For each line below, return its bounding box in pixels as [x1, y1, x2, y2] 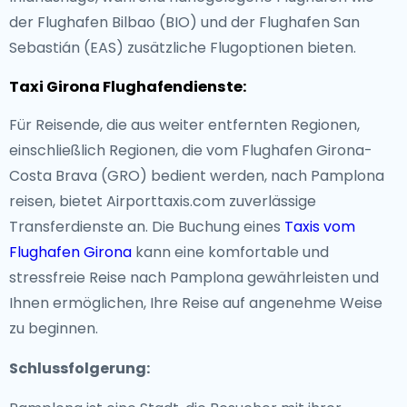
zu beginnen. [9, 318, 98, 339]
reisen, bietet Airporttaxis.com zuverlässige [9, 191, 316, 212]
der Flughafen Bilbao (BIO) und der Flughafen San [9, 12, 360, 33]
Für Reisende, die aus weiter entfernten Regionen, [9, 114, 360, 135]
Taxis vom [284, 216, 355, 237]
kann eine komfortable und [132, 242, 329, 263]
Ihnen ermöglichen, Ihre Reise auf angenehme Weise [9, 293, 382, 313]
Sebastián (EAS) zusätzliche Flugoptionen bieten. [9, 37, 356, 58]
